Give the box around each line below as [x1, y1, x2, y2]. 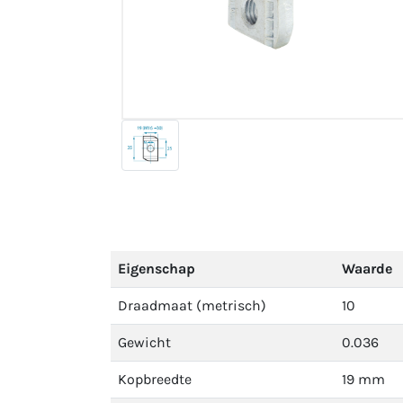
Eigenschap [118, 260, 195, 277]
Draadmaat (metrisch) [118, 297, 266, 314]
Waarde [342, 260, 392, 277]
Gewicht [118, 334, 171, 351]
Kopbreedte [118, 371, 192, 388]
